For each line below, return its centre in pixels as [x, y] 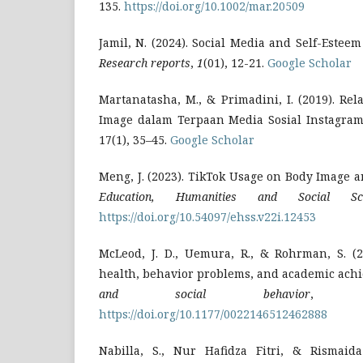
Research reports [145, 62]
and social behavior [205, 293]
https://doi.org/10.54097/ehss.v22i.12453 [207, 216]
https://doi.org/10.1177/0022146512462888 [213, 314]
